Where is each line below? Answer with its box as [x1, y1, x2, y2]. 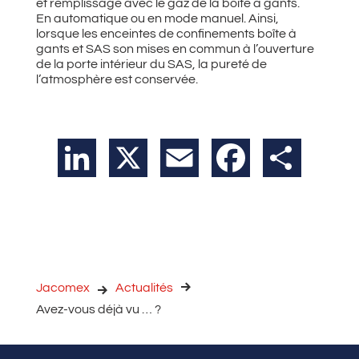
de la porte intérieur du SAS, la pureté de [35, 57, 267, 71]
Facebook [249, 151, 309, 164]
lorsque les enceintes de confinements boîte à [35, 26, 296, 40]
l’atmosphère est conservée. [35, 72, 198, 86]
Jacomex [35, 280, 90, 294]
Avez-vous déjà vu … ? [35, 302, 161, 316]
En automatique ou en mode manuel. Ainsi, [35, 11, 279, 25]
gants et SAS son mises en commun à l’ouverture [35, 42, 314, 55]
